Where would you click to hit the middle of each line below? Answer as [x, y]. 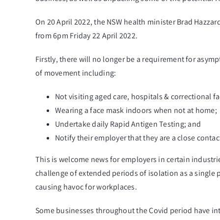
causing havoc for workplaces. [86, 187]
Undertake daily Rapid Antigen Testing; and [128, 124]
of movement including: [76, 73]
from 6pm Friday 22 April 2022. [86, 36]
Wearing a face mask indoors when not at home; [136, 110]
